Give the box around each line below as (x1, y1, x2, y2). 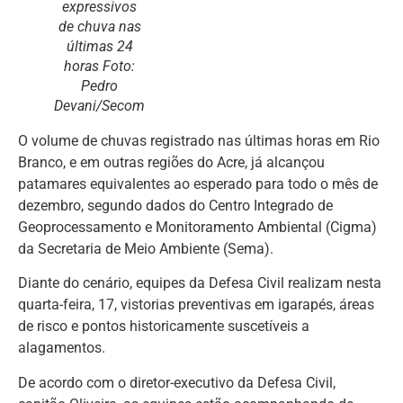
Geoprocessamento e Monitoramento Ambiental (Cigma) (18, 219, 377, 236)
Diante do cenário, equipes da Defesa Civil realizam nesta (18, 274, 381, 292)
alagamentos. (18, 339, 105, 357)
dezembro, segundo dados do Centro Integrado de (18, 197, 333, 214)
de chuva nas (58, 18, 141, 35)
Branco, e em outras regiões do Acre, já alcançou (18, 154, 325, 171)
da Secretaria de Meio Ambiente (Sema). (18, 240, 273, 257)
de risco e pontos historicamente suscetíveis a (18, 318, 309, 336)
